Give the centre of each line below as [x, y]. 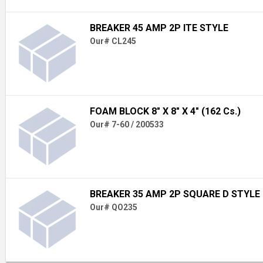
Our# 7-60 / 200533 [127, 124]
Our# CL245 [113, 41]
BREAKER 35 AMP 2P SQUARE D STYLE [175, 194]
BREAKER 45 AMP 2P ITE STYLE [159, 28]
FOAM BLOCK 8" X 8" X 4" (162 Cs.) [165, 111]
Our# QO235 [113, 208]
